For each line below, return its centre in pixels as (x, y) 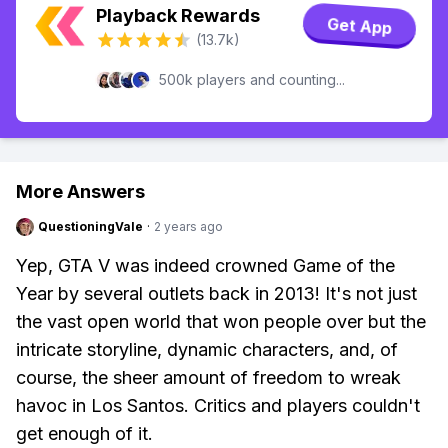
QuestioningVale (90, 226)
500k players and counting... (252, 79)
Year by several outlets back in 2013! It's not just (216, 293)
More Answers (80, 191)
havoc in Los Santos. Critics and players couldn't (218, 405)
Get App (359, 26)
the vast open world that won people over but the (221, 321)
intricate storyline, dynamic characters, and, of (207, 349)
